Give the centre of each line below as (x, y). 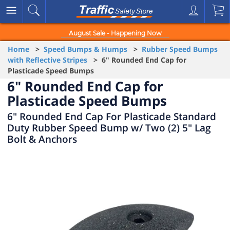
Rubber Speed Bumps (180, 49)
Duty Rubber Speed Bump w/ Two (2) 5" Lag (109, 128)
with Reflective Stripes (47, 60)
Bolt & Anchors (42, 139)
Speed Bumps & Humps (85, 49)
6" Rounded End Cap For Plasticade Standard (112, 116)
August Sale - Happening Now (115, 33)
